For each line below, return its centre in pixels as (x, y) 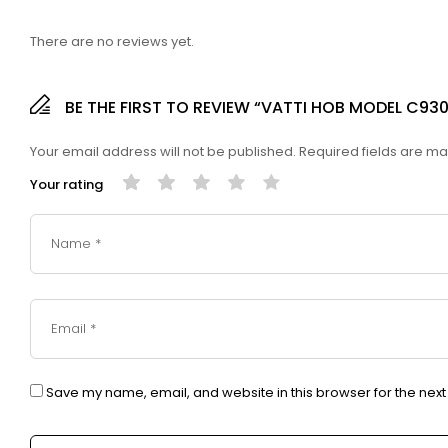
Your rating (66, 184)
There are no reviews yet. (112, 41)
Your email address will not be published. (163, 151)
